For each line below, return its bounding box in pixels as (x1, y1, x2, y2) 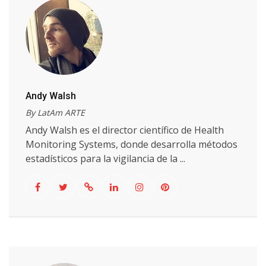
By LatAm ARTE (26, 107, 85, 118)
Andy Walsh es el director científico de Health (26, 123, 224, 137)
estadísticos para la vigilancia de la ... (26, 152, 185, 165)
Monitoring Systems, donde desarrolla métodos (26, 138, 237, 151)
